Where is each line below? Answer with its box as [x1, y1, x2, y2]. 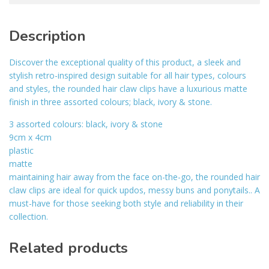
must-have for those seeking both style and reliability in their [9, 198, 243, 210]
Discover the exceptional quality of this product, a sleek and [9, 56, 241, 68]
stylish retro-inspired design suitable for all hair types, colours [9, 70, 246, 82]
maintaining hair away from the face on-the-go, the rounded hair [9, 171, 260, 183]
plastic [9, 145, 34, 157]
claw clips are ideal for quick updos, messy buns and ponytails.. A [9, 184, 260, 196]
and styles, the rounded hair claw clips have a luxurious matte [9, 83, 247, 95]
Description [9, 26, 86, 46]
